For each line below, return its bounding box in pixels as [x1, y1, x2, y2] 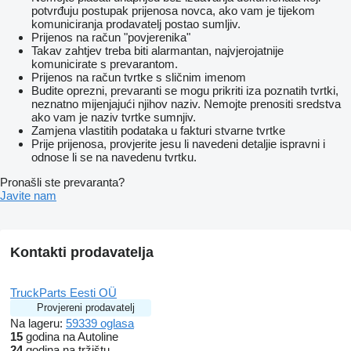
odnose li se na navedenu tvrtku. [31, 150, 197, 165]
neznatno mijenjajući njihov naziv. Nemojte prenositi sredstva [31, 97, 341, 111]
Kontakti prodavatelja [10, 244, 154, 261]
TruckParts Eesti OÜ [10, 286, 117, 300]
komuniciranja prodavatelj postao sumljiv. [31, 17, 241, 31]
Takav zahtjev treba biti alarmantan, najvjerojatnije [31, 44, 284, 58]
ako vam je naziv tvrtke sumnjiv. [31, 110, 196, 125]
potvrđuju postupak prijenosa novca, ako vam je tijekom [31, 4, 315, 18]
